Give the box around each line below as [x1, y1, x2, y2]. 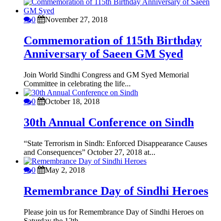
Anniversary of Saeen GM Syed [24, 47, 183, 61]
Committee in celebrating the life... [24, 79, 131, 88]
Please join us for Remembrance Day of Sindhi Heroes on [24, 207, 204, 216]
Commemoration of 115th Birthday [24, 34, 202, 47]
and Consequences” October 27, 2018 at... [24, 148, 155, 157]
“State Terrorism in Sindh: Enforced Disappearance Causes [24, 139, 207, 148]
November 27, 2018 [45, 15, 108, 24]
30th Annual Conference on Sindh [24, 116, 194, 129]
